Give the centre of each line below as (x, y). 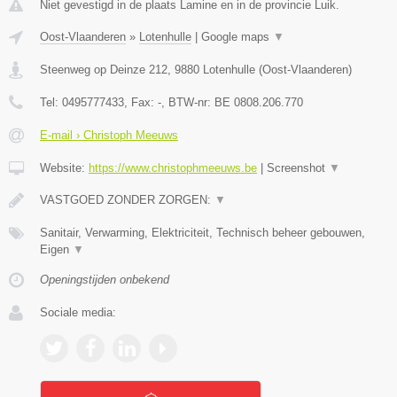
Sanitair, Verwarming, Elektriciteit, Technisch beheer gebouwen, (202, 232)
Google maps (237, 36)
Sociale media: (78, 312)
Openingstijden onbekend (105, 279)
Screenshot (298, 167)
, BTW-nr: (188, 102)
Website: (64, 167)
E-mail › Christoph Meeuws (109, 135)
